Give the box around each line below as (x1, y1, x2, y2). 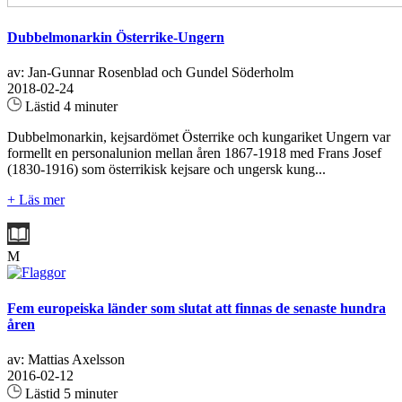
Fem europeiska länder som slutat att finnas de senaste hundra (7, 300, 386, 316)
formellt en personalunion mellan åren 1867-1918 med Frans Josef (7, 145, 381, 162)
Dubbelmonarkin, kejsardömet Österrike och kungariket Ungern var (7, 129, 390, 145)
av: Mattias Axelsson (7, 351, 125, 367)
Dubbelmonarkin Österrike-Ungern (7, 30, 224, 46)
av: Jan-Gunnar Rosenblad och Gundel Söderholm (7, 65, 293, 81)
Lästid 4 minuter (22, 99, 118, 115)
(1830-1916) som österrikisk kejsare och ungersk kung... (7, 162, 326, 178)
